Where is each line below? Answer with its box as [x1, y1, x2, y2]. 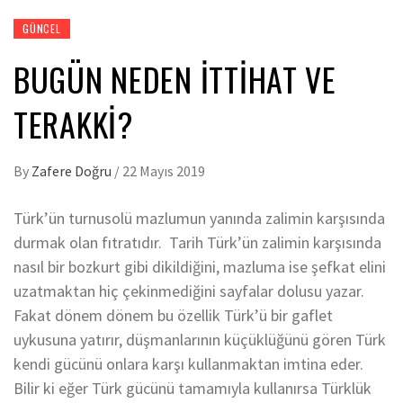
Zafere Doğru [31, 162, 114, 180]
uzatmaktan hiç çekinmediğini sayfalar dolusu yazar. [13, 281, 364, 301]
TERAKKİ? [13, 100, 133, 148]
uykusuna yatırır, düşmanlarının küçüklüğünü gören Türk [13, 329, 386, 350]
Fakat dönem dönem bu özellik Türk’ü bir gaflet [13, 305, 333, 326]
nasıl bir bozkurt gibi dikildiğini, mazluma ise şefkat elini [13, 256, 386, 277]
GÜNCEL [22, 21, 61, 36]
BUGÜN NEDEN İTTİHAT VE [13, 55, 336, 103]
